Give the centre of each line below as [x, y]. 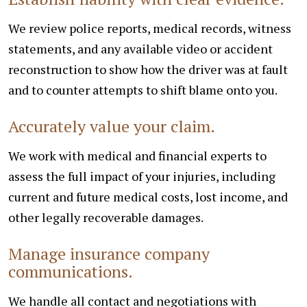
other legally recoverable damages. [106, 217]
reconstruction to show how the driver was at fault [148, 69]
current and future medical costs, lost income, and [148, 196]
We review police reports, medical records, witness [150, 28]
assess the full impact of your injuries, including [142, 176]
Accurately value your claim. [112, 126]
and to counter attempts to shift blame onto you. [143, 89]
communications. [71, 271]
